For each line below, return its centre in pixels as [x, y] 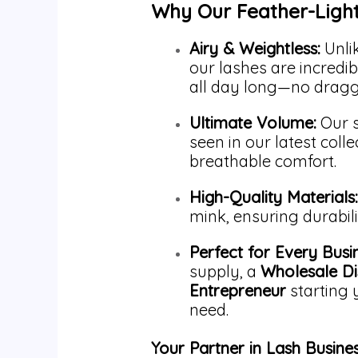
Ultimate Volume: [253, 123]
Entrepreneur [237, 291]
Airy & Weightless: [255, 49]
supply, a [225, 272]
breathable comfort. [263, 161]
